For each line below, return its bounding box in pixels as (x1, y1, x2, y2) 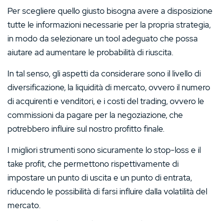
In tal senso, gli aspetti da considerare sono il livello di (7, 68, 201, 79)
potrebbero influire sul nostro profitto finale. (7, 123, 164, 135)
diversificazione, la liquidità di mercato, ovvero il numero (7, 82, 210, 93)
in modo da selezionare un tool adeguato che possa (7, 33, 198, 44)
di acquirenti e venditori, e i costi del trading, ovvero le (7, 96, 204, 107)
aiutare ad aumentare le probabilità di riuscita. (7, 47, 173, 58)
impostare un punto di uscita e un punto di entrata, (7, 172, 192, 184)
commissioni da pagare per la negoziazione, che (7, 110, 183, 121)
